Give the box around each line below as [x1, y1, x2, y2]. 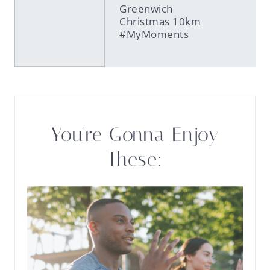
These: [107, 148, 163, 171]
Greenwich [119, 2, 173, 16]
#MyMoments [119, 27, 189, 41]
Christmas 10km [119, 14, 201, 28]
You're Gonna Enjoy [51, 123, 219, 146]
